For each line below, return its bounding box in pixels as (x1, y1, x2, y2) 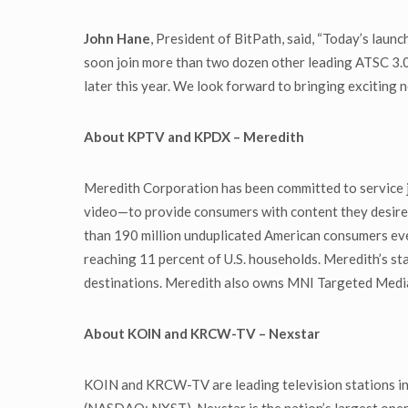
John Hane (84, 30, 150, 47)
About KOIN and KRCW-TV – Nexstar (84, 325, 320, 342)
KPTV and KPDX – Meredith (127, 128, 304, 146)
